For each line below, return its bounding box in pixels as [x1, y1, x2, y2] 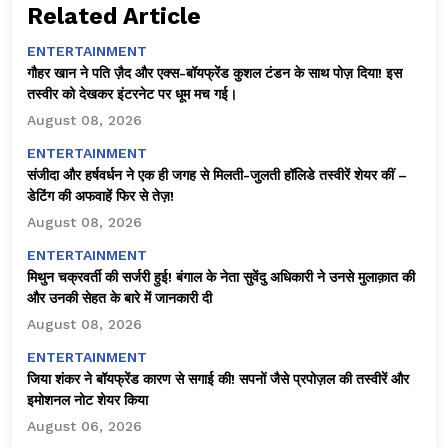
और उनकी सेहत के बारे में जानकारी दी [27, 290, 212, 307]
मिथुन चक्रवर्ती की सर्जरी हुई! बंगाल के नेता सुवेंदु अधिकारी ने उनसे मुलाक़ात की [27, 269, 415, 286]
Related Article [27, 3, 201, 31]
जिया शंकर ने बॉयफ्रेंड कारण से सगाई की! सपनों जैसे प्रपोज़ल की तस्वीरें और [27, 371, 409, 388]
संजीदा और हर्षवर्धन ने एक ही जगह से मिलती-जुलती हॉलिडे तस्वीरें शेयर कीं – [27, 167, 407, 184]
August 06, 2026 [27, 418, 142, 435]
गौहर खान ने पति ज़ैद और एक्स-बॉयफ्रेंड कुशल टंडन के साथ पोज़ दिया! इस [27, 65, 402, 82]
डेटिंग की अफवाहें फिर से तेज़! [27, 188, 174, 205]
